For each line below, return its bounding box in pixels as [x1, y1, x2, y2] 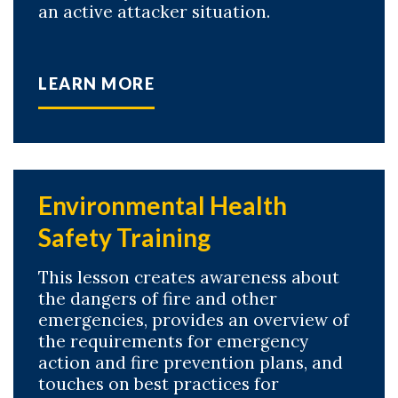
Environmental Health [38, 190, 287, 220]
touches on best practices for [38, 373, 279, 394]
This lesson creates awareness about [38, 267, 339, 288]
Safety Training [38, 222, 211, 252]
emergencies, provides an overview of [38, 309, 349, 330]
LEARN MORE [38, 74, 155, 93]
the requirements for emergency [38, 330, 308, 352]
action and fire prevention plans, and [38, 352, 343, 373]
